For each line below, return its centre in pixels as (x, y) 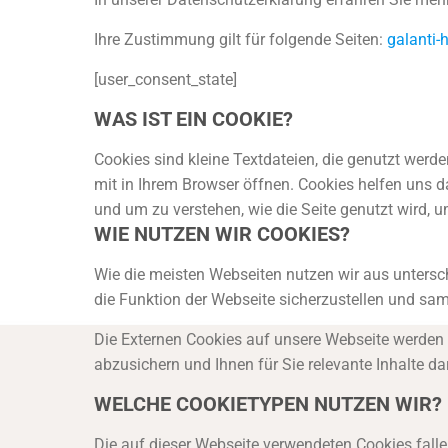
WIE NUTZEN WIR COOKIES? (221, 234)
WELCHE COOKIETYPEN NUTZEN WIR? (267, 404)
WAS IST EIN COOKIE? (193, 119)
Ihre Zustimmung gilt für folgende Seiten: (240, 39)
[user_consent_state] (165, 79)
